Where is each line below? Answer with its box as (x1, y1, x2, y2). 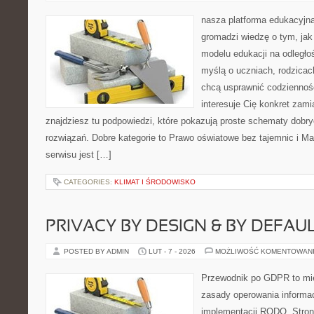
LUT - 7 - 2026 (149, 247, 196, 255)
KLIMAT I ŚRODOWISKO (114, 178, 196, 186)
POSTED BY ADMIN (64, 247, 131, 255)
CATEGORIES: (64, 178, 114, 186)
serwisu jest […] (46, 149, 111, 160)
